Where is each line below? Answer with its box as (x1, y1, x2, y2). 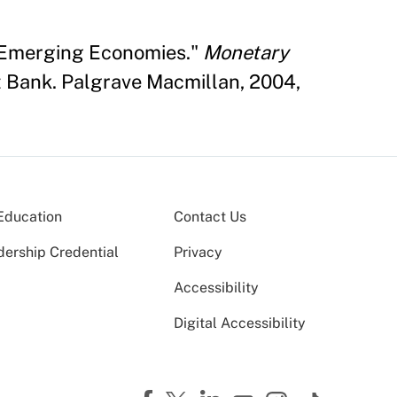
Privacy (174, 243, 222, 261)
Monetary (203, 40, 289, 64)
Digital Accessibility (174, 314, 306, 331)
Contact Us (174, 207, 246, 225)
